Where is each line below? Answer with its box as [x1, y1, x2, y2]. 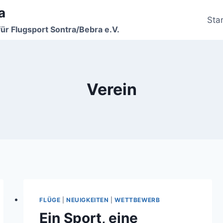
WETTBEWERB [114, 196, 160, 204]
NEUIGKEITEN [66, 196, 109, 204]
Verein [86, 80, 137, 99]
